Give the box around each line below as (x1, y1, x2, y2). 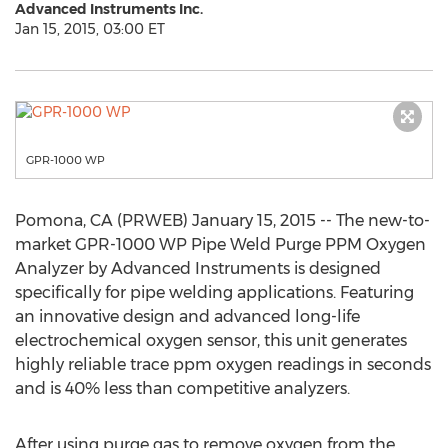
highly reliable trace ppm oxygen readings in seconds (15, 355, 431, 374)
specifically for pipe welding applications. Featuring (15, 283, 414, 302)
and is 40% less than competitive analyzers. (15, 379, 350, 398)
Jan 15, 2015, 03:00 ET (15, 20, 165, 38)
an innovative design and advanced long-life (15, 307, 360, 326)
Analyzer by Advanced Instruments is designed (15, 259, 381, 278)
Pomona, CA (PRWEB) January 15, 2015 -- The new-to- (15, 211, 430, 230)
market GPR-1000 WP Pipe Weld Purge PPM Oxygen (15, 235, 426, 254)
